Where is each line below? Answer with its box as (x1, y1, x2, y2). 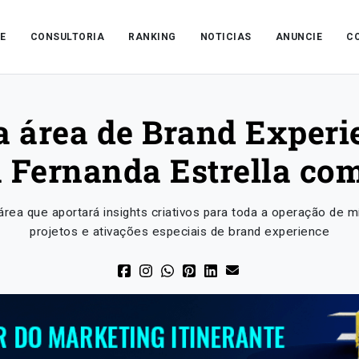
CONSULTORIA (30, 31, 105, 42)
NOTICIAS (200, 31, 252, 42)
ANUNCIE (275, 31, 323, 42)
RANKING (128, 31, 176, 42)
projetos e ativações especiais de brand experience (30, 224, 329, 239)
